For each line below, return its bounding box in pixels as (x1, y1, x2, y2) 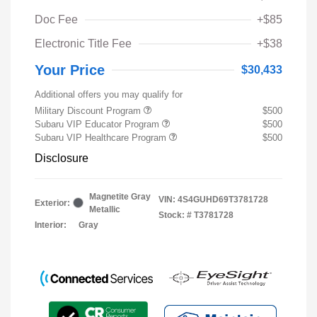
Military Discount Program (35, 105, 144, 116)
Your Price (35, 62, 105, 78)
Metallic (89, 204, 120, 214)
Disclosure (35, 151, 88, 164)
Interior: (35, 219, 67, 230)
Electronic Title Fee (35, 37, 132, 50)
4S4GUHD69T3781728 (178, 194, 268, 204)
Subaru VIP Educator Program (35, 118, 162, 129)
